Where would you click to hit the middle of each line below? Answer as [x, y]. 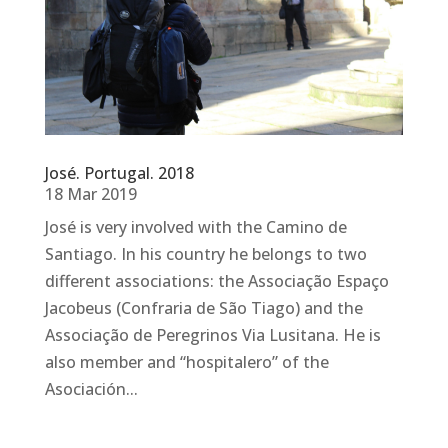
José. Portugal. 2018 [119, 173]
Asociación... [91, 389]
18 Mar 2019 [90, 194]
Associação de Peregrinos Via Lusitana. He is [212, 335]
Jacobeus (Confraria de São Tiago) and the [203, 308]
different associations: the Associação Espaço [216, 281]
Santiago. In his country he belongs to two [205, 254]
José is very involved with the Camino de [195, 227]
